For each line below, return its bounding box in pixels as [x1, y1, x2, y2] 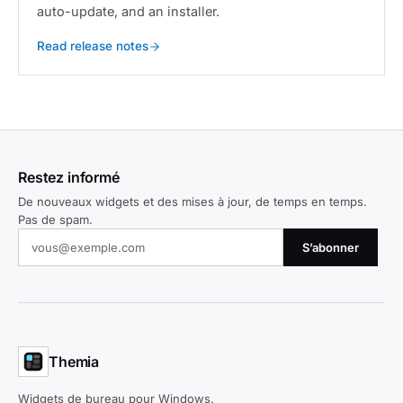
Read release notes [37, 39, 148, 53]
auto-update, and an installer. [37, 4, 219, 19]
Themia [49, 352, 100, 371]
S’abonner [302, 240, 359, 255]
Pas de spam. [18, 212, 93, 227]
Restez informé [18, 168, 120, 186]
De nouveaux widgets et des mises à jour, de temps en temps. [18, 194, 367, 209]
